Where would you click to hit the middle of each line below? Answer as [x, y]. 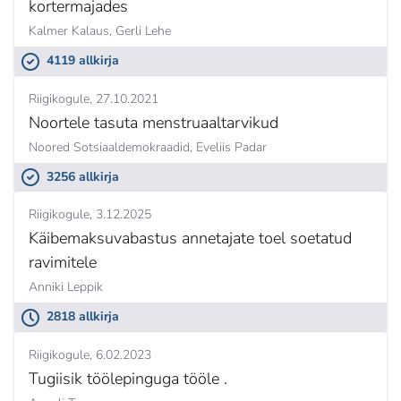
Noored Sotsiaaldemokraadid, [111, 147]
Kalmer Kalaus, [70, 31]
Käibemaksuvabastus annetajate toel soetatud [190, 239]
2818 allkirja [83, 317]
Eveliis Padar [231, 147]
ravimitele [63, 263]
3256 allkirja [83, 176]
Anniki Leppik [66, 287]
